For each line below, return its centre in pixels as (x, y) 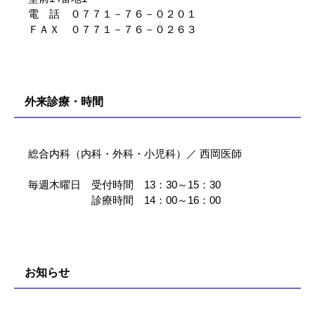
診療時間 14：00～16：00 (124, 200)
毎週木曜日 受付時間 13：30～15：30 (124, 185)
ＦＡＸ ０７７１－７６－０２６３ (112, 29)
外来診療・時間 (64, 102)
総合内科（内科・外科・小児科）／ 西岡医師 (135, 154)
